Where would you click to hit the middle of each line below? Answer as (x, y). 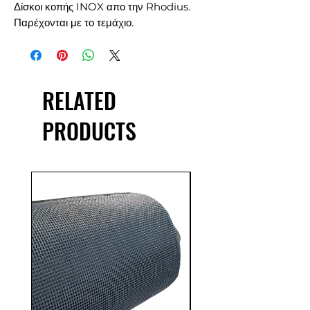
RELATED (79, 100)
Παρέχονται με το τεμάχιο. (74, 22)
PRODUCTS (89, 130)
